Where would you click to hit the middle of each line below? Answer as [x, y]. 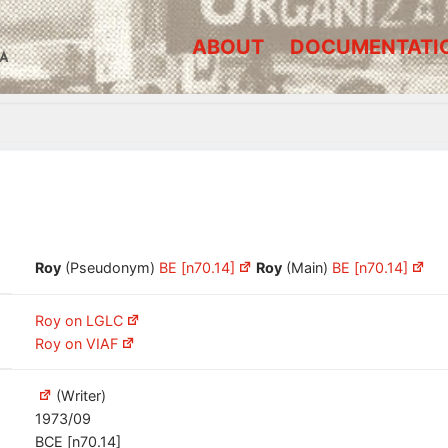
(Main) [307, 267]
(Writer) [79, 395]
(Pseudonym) [110, 267]
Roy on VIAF [77, 343]
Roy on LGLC [79, 320]
